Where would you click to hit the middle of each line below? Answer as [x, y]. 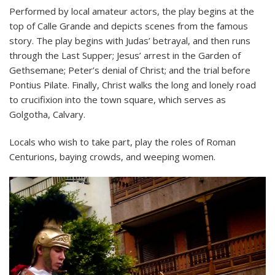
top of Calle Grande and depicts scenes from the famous [129, 25]
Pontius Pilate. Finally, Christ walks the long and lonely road [133, 84]
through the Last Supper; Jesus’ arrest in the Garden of [125, 55]
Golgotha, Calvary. [47, 114]
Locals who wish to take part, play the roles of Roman [122, 141]
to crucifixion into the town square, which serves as [118, 99]
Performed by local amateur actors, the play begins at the [132, 11]
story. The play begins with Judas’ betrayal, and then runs [130, 40]
